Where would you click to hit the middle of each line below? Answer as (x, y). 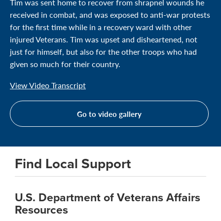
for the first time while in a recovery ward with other (101, 27)
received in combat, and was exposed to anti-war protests (110, 14)
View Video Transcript (48, 85)
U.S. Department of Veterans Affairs (108, 197)
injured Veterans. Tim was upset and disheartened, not (104, 39)
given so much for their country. (65, 64)
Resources (41, 209)
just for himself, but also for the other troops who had (103, 51)
